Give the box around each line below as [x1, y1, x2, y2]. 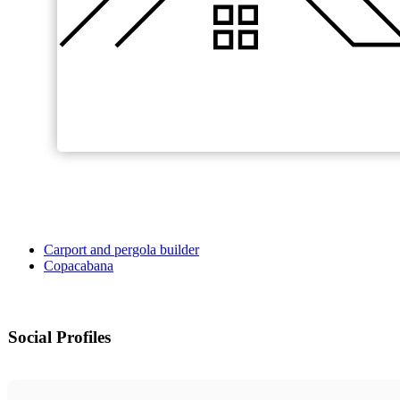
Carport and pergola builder [44, 242, 199, 258]
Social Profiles [8, 328, 111, 347]
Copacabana [44, 258, 113, 274]
